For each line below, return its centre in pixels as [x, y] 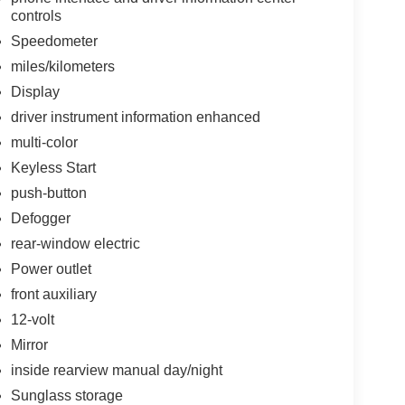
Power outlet [51, 268]
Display [35, 91]
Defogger [40, 218]
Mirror [29, 344]
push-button [48, 193]
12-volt [32, 319]
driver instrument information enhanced [135, 117]
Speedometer [54, 41]
